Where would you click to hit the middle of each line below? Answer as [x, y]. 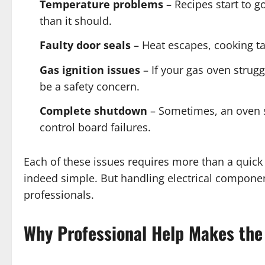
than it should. [76, 20]
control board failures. [95, 127]
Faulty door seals [85, 45]
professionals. [59, 195]
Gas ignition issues [90, 70]
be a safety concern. [90, 86]
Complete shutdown [93, 111]
